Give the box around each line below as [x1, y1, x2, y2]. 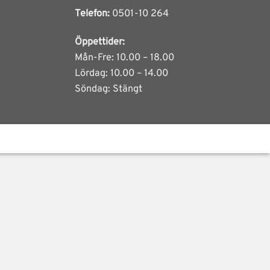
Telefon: [74, 7, 110, 20]
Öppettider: [74, 36, 125, 48]
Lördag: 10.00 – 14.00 [74, 67, 168, 80]
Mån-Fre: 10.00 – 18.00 [74, 51, 174, 64]
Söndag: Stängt [74, 83, 142, 95]
